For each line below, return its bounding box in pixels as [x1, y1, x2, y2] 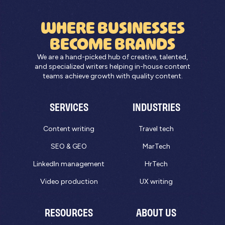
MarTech [142, 142, 170, 151]
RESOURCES [45, 205, 93, 218]
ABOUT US [136, 205, 176, 218]
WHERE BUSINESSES [40, 17, 185, 39]
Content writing [43, 125, 94, 133]
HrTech [145, 160, 168, 168]
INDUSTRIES [132, 99, 180, 113]
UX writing [140, 177, 173, 186]
